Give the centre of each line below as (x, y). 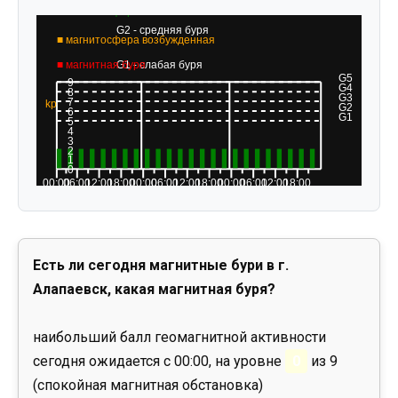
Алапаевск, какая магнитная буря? (154, 289)
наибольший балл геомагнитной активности (179, 338)
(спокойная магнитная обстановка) (148, 386)
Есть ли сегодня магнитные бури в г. (161, 265)
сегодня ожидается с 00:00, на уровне (159, 362)
